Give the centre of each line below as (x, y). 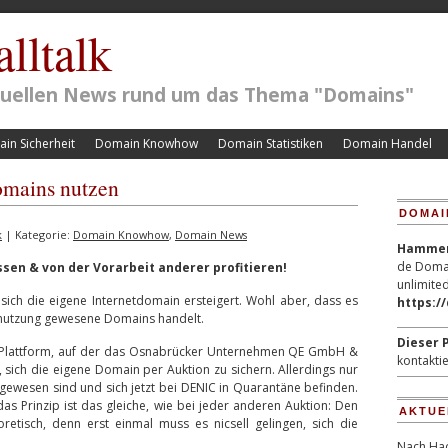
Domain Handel (387, 143)
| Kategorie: (37, 234)
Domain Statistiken (270, 143)
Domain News (211, 234)
